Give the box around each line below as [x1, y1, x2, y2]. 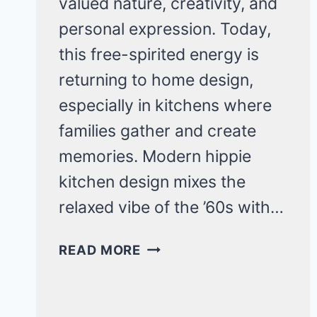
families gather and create [59, 120, 256, 141]
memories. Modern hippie [59, 146, 251, 166]
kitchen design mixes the [59, 171, 246, 192]
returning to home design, [59, 69, 253, 90]
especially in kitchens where [59, 95, 272, 115]
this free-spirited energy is [59, 44, 259, 64]
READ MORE [59, 241, 142, 258]
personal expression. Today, [59, 18, 271, 39]
